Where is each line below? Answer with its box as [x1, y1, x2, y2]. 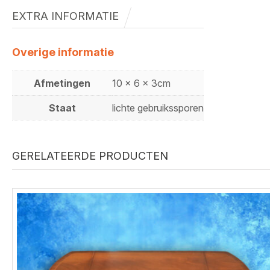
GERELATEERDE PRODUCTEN [12, 149, 168, 163]
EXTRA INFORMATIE [12, 9, 119, 22]
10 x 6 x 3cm [112, 77, 171, 89]
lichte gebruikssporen [112, 101, 204, 114]
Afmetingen [34, 77, 90, 89]
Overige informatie [12, 45, 114, 58]
